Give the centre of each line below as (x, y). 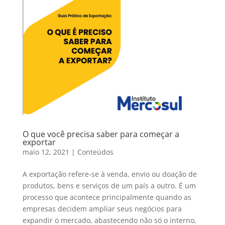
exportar (39, 142)
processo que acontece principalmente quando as (107, 197)
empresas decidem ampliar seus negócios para (102, 209)
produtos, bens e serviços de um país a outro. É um (109, 186)
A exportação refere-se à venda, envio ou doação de (109, 174)
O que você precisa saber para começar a (101, 134)
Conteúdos (95, 152)
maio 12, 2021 (46, 152)
